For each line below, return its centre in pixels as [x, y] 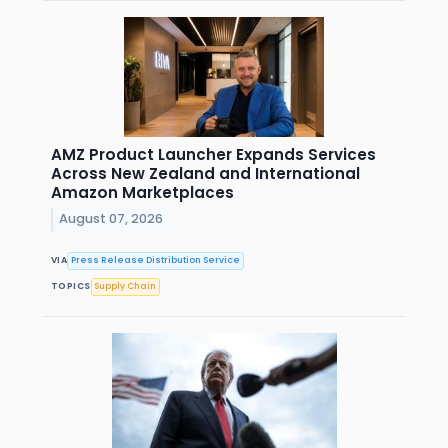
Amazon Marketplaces [142, 192]
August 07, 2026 [111, 219]
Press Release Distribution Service [156, 260]
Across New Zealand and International [205, 173]
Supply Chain [125, 286]
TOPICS [71, 286]
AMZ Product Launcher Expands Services [213, 154]
